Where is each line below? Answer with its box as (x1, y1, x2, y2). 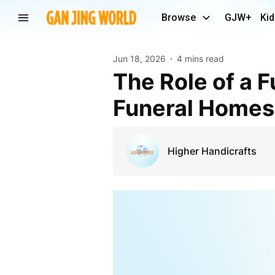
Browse (161, 12, 196, 23)
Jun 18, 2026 (112, 53, 166, 64)
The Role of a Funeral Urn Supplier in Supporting (112, 68, 128, 95)
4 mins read (176, 53, 224, 64)
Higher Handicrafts (167, 144, 257, 157)
